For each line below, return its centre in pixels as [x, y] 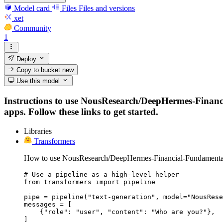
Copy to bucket [39, 70]
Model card [32, 8]
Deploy [26, 59]
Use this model [37, 81]
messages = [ [48, 204]
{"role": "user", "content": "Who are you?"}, [119, 212]
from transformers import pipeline [90, 182]
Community [33, 28]
